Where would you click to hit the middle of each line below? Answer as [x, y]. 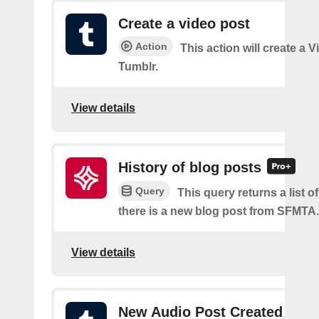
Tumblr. [138, 67]
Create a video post [184, 23]
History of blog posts [190, 167]
